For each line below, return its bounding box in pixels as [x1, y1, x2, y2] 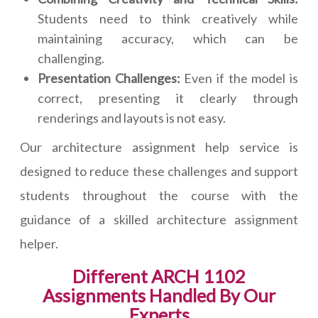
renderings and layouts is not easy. [38, 110, 226, 126]
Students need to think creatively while [38, 11, 298, 27]
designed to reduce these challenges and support [20, 163, 298, 180]
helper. [20, 236, 58, 252]
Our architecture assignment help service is [20, 139, 298, 155]
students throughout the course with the [20, 187, 298, 204]
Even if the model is [180, 70, 299, 87]
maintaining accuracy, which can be [38, 31, 298, 47]
